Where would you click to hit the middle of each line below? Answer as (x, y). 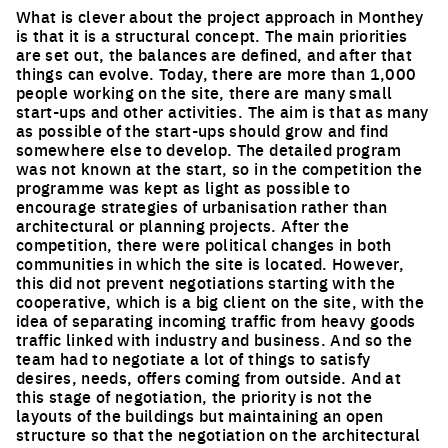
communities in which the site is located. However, (210, 263)
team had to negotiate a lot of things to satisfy (193, 358)
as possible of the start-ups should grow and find (202, 130)
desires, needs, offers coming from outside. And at (208, 377)
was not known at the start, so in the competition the (219, 168)
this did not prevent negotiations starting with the (206, 282)
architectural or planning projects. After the (183, 225)
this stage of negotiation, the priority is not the (194, 396)
